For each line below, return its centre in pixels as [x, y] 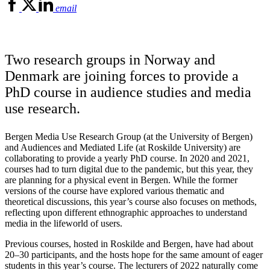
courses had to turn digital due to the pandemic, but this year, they [129, 169]
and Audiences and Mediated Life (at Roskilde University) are [123, 147]
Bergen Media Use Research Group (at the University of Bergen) [129, 136]
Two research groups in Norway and [110, 59]
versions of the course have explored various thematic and [115, 190]
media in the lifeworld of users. [64, 223]
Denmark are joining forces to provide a [122, 76]
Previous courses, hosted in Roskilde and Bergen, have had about [129, 243]
